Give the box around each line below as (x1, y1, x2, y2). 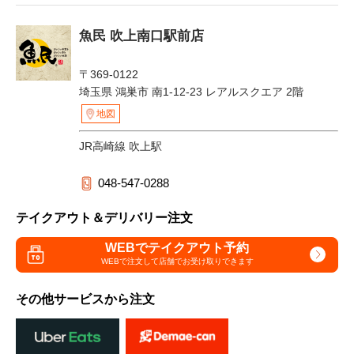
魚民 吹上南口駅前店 (79, 28, 204, 43)
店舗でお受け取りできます (158, 257, 254, 266)
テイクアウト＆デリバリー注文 (16, 210, 193, 224)
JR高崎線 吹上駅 (79, 139, 162, 153)
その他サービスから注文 (16, 292, 155, 306)
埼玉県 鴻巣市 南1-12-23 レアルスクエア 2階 (79, 85, 303, 98)
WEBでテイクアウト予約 (105, 241, 249, 255)
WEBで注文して (100, 257, 159, 266)
